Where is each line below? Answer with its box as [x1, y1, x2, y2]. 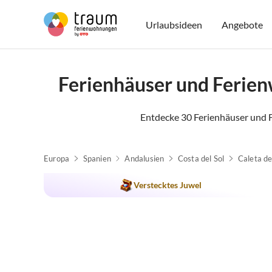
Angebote [222, 18, 263, 30]
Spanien [83, 154, 111, 163]
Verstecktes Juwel [134, 180, 202, 190]
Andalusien [124, 154, 165, 163]
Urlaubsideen [146, 18, 203, 30]
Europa [44, 154, 70, 163]
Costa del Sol [177, 154, 225, 163]
